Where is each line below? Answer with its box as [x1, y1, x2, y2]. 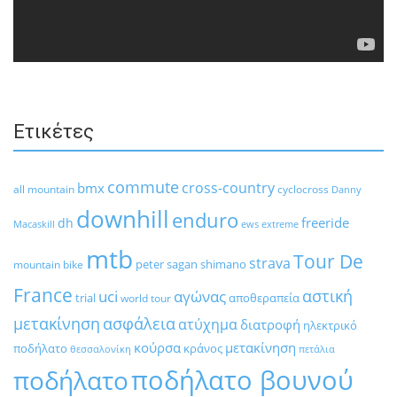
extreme [261, 217, 299, 231]
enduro [172, 207, 238, 234]
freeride [301, 214, 349, 232]
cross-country [182, 178, 275, 198]
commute [107, 176, 179, 198]
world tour [121, 292, 171, 306]
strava [249, 253, 291, 274]
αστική [302, 285, 353, 307]
